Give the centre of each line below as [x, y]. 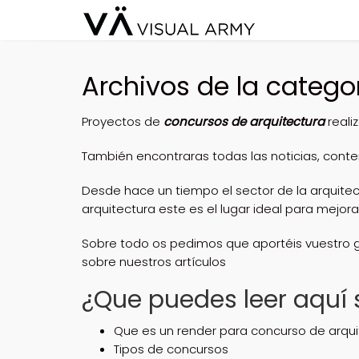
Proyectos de [123, 121]
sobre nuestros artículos [154, 262]
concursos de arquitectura [244, 121]
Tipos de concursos [171, 349]
